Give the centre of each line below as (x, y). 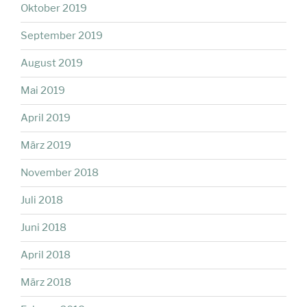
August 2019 (52, 63)
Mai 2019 (43, 91)
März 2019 (46, 146)
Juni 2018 (44, 228)
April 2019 (46, 118)
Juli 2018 (42, 200)
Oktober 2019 (54, 9)
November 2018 (60, 173)
